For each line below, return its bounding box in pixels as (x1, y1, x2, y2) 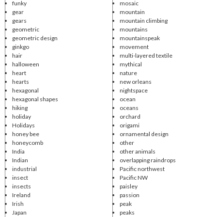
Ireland (12, 191, 31, 199)
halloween (12, 60, 39, 68)
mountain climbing (119, 16, 168, 24)
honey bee (12, 130, 39, 138)
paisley (119, 182, 138, 190)
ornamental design (119, 130, 169, 138)
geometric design (12, 34, 58, 42)
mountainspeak (119, 34, 160, 42)
